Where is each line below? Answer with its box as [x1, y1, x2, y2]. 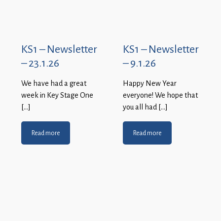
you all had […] [123, 103, 168, 112]
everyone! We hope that [123, 91, 198, 100]
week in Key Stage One [21, 91, 93, 100]
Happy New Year [123, 79, 177, 88]
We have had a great [21, 79, 86, 88]
